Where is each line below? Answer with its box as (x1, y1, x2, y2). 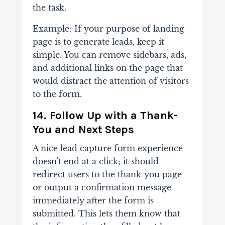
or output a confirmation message (32, 182, 171, 192)
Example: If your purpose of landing (32, 23, 184, 34)
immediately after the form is (32, 195, 154, 205)
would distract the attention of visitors (32, 75, 189, 86)
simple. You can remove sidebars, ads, (32, 49, 186, 60)
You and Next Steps (32, 123, 134, 136)
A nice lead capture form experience (32, 143, 183, 153)
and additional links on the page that (32, 62, 183, 73)
